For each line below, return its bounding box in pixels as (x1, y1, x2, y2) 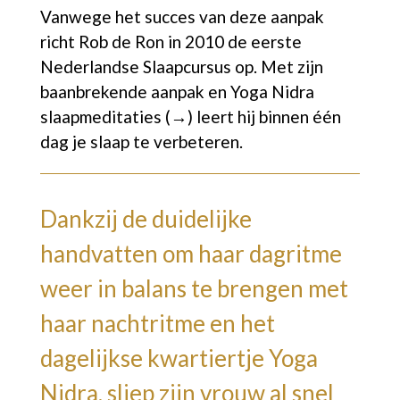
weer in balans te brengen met (39, 273, 348, 303)
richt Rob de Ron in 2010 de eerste (39, 30, 302, 52)
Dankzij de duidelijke (39, 204, 252, 233)
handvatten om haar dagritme (39, 238, 342, 268)
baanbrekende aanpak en (39, 80, 230, 102)
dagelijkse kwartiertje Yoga (39, 343, 318, 372)
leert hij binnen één (192, 105, 341, 127)
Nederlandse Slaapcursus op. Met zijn (39, 55, 323, 77)
